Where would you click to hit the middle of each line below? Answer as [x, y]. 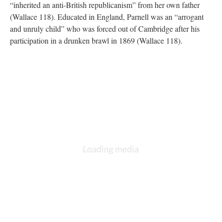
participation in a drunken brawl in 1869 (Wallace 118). [96, 40]
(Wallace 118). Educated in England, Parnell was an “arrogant [107, 17]
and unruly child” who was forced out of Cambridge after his [105, 28]
